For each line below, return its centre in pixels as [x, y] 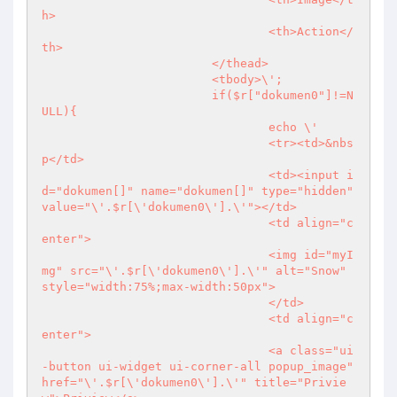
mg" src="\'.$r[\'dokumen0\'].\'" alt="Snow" [194, 271]
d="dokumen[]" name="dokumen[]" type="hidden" [198, 191]
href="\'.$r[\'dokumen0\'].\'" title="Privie [194, 382]
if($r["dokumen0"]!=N [127, 95]
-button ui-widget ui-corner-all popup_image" [198, 366]
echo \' [155, 127]
